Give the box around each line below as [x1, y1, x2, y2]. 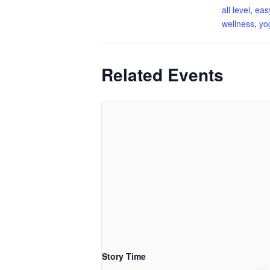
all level [222, 3, 250, 16]
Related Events [101, 61, 224, 87]
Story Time [102, 250, 146, 262]
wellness [222, 17, 254, 30]
